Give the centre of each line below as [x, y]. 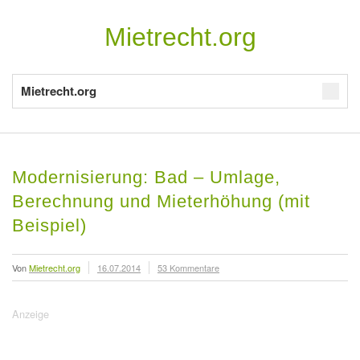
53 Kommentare [188, 268]
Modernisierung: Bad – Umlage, [146, 177]
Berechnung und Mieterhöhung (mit [161, 201]
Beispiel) [49, 225]
